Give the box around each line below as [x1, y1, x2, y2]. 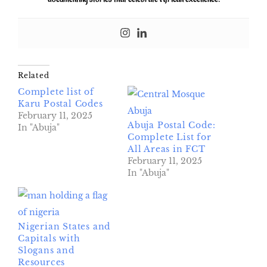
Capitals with [18, 233, 80, 244]
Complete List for [128, 132, 212, 143]
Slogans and [18, 245, 74, 256]
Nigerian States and [18, 221, 111, 232]
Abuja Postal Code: [128, 120, 216, 131]
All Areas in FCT [128, 144, 206, 155]
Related [18, 71, 49, 80]
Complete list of [18, 86, 94, 98]
